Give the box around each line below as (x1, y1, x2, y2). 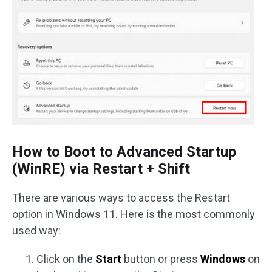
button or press (121, 252, 200, 265)
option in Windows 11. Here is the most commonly (12, 207, 255, 220)
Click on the (36, 252, 95, 265)
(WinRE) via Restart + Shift (12, 160, 190, 177)
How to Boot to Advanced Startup (12, 143, 236, 160)
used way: (12, 223, 61, 237)
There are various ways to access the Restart (12, 191, 230, 204)
